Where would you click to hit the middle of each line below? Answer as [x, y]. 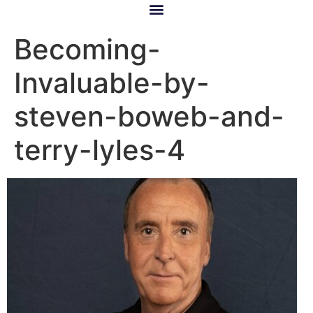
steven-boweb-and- [149, 117]
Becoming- [87, 50]
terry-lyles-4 [100, 150]
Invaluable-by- [112, 83]
